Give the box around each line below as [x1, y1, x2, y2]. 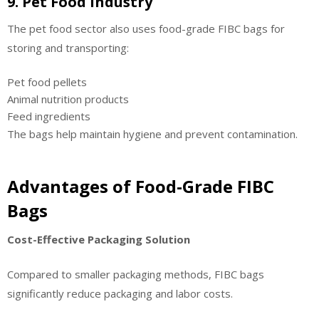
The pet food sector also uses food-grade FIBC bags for [7, 21, 285, 36]
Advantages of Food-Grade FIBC [7, 174, 274, 198]
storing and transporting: [7, 40, 129, 55]
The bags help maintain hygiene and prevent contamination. [7, 127, 298, 142]
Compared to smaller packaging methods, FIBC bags [7, 267, 264, 282]
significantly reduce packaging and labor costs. [7, 286, 233, 301]
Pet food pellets [7, 75, 87, 90]
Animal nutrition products [7, 92, 129, 107]
